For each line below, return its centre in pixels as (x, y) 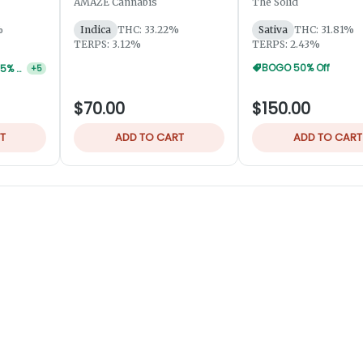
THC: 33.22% (148, 30)
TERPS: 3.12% (107, 45)
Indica (96, 30)
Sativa (273, 30)
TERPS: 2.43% (286, 45)
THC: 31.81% (324, 30)
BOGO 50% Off (296, 68)
